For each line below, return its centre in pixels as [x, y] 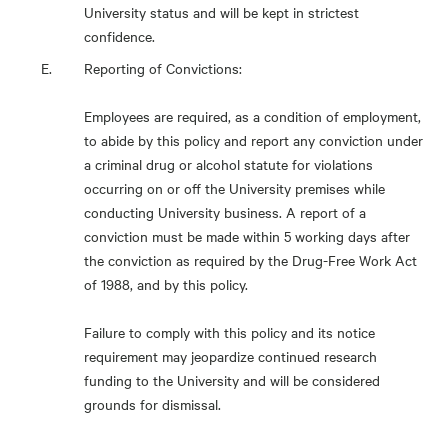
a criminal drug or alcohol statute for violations [228, 164]
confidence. [119, 36]
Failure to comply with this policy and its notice [229, 332]
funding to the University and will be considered [232, 380]
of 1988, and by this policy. [166, 284]
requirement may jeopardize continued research [230, 356]
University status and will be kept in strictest [221, 12]
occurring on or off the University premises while [234, 188]
